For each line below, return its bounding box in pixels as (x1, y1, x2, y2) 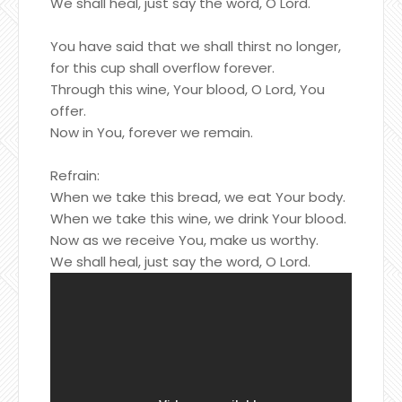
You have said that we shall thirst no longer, (50, 36, 341, 56)
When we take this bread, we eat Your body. (50, 187, 345, 206)
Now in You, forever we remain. (50, 122, 253, 142)
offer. (50, 100, 86, 120)
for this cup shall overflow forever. (50, 57, 275, 77)
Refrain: (50, 165, 100, 185)
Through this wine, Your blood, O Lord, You (50, 79, 325, 99)
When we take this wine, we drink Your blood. (50, 208, 346, 228)
